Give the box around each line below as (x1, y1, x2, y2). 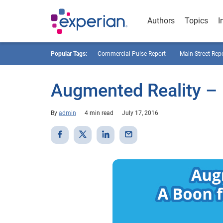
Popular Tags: (51, 50, 87, 57)
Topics (185, 16, 208, 25)
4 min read (85, 110, 113, 116)
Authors (147, 16, 175, 25)
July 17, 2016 (122, 110, 158, 116)
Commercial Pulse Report (98, 50, 166, 57)
